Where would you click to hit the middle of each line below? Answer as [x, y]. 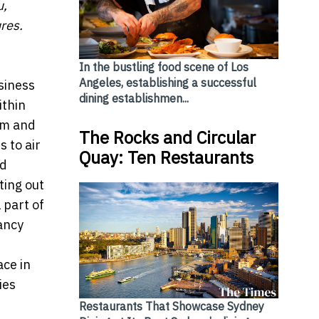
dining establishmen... [134, 98]
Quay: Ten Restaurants [166, 157]
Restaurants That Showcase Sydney [171, 306]
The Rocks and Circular [167, 137]
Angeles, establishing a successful [167, 82]
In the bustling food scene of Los [163, 67]
